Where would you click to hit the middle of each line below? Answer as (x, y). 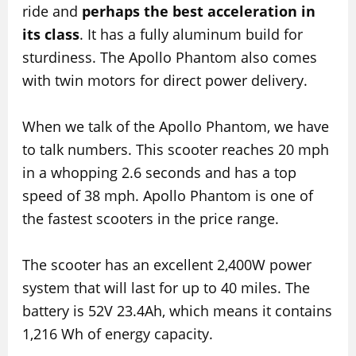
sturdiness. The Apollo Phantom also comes (169, 58)
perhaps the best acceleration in (198, 12)
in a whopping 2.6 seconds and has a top (159, 173)
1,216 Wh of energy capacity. (117, 333)
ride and (52, 12)
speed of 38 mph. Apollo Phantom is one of (167, 196)
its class (50, 35)
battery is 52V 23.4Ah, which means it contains (177, 310)
